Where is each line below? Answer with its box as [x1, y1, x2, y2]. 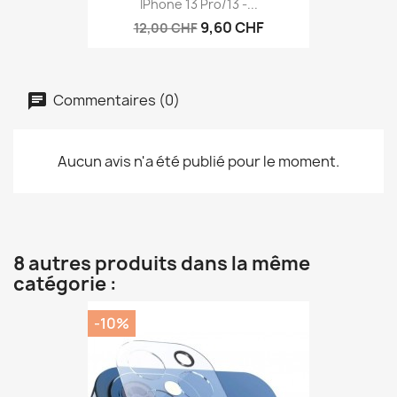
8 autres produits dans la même [13, 250, 310, 276]
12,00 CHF [133, 19, 198, 37]
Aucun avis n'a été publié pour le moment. [58, 151, 339, 171]
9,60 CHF [199, 18, 264, 38]
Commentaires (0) [51, 90, 180, 110]
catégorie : [13, 270, 117, 297]
